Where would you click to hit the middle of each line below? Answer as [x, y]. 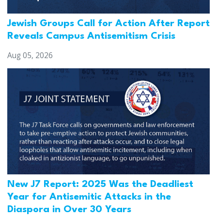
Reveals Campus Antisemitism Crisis [91, 37]
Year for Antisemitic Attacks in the [89, 197]
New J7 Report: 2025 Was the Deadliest [100, 185]
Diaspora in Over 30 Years [69, 210]
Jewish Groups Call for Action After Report [108, 24]
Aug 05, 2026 [30, 56]
